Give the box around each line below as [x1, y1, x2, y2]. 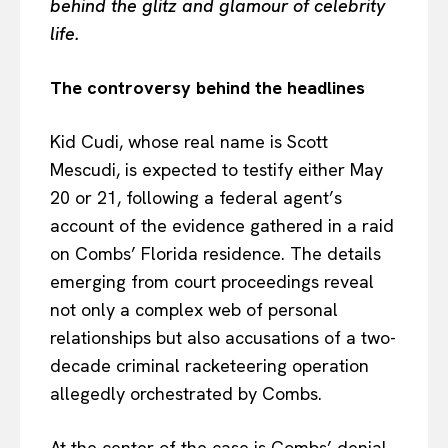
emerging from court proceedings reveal [50, 270, 374, 294]
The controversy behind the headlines [50, 76, 365, 100]
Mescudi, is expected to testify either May [50, 158, 383, 182]
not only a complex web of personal [50, 298, 338, 322]
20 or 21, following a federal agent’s [50, 186, 342, 210]
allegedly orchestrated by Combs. [50, 382, 322, 406]
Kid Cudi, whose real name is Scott [50, 130, 328, 154]
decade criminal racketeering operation [50, 354, 369, 378]
